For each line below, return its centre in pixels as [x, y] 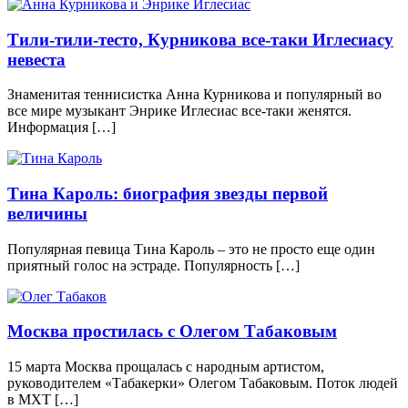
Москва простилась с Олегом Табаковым [172, 331]
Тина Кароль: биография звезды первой [168, 193]
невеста [36, 59]
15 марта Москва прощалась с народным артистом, [166, 367]
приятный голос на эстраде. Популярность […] [153, 265]
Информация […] [61, 127]
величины [47, 213]
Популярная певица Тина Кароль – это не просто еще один [191, 249]
